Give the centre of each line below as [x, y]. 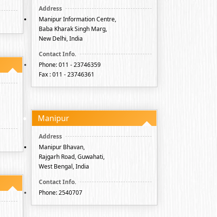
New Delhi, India [61, 39]
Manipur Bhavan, [62, 147]
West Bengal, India [64, 166]
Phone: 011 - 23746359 [70, 65]
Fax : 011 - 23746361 [67, 74]
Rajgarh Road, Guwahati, [72, 157]
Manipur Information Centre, [77, 19]
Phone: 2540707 [61, 193]
